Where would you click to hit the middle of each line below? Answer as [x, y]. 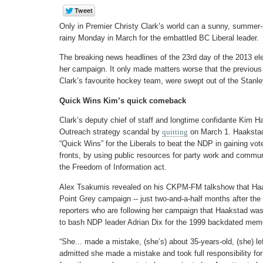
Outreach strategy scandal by [111, 132]
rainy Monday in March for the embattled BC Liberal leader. [159, 38]
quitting [175, 132]
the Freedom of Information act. [113, 167]
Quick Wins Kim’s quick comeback [123, 100]
